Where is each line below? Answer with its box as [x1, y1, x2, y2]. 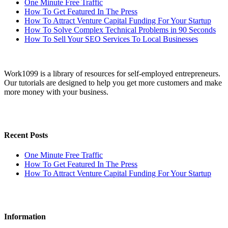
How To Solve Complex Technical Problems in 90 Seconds [24, 25, 216, 34]
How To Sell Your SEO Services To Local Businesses [24, 34, 198, 43]
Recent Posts [4, 130, 48, 139]
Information [4, 212, 46, 221]
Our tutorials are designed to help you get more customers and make [4, 78, 222, 87]
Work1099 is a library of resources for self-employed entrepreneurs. [4, 69, 220, 78]
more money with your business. [4, 87, 108, 96]
